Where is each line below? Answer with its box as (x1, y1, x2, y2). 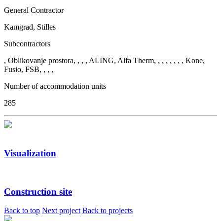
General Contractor (4, 5, 64, 14)
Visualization (4, 148, 56, 159)
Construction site (4, 186, 72, 197)
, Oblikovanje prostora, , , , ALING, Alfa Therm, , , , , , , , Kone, (4, 56, 205, 65)
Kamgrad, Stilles (4, 22, 56, 31)
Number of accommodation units (4, 81, 106, 90)
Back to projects (82, 206, 133, 215)
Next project (42, 206, 80, 215)
